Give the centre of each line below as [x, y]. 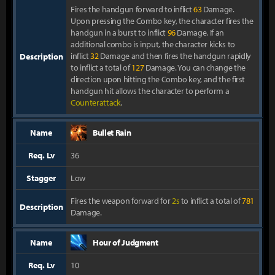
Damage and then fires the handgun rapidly [175, 56]
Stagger [41, 178]
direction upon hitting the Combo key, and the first [158, 79]
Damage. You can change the [195, 68]
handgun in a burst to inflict [119, 33]
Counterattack [96, 103]
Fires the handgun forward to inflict [132, 9]
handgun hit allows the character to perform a [150, 91]
